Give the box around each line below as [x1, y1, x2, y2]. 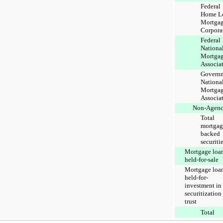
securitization [185, 189, 222, 197]
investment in [185, 181, 222, 189]
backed [201, 129, 220, 137]
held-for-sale [185, 155, 219, 163]
